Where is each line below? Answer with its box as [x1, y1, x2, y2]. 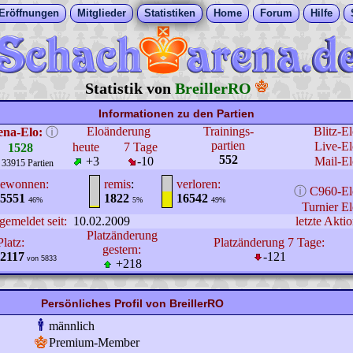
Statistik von [85, 80, 175, 97]
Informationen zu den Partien [98, 107, 255, 120]
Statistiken [144, 7, 195, 19]
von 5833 [24, 255, 57, 262]
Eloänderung [87, 124, 150, 138]
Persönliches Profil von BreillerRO [41, 297, 224, 310]
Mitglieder [77, 7, 126, 19]
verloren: [176, 177, 221, 191]
